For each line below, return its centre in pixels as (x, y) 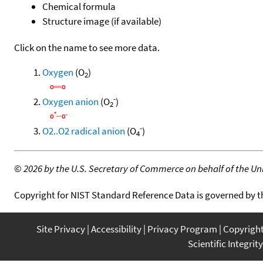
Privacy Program (182, 229)
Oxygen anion (70, 101)
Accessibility (116, 229)
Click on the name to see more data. (87, 47)
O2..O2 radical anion (84, 131)
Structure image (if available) (102, 21)
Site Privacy (61, 229)
